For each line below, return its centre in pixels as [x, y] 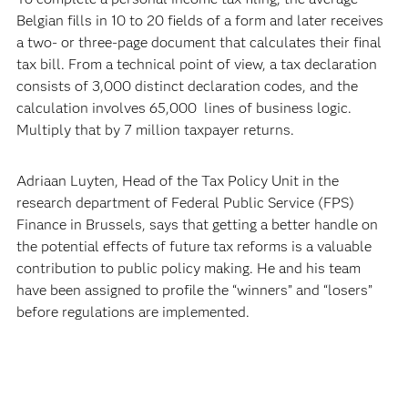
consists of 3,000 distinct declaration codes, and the [187, 86]
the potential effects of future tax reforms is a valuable [194, 246]
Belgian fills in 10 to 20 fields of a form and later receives [199, 20]
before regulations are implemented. [133, 312]
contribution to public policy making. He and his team [188, 268]
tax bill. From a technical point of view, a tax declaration [196, 64]
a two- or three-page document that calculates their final [199, 42]
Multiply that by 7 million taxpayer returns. [155, 130]
